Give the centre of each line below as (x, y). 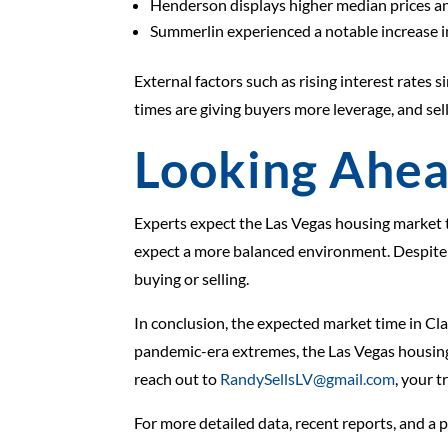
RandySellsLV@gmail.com (308, 379)
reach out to (177, 379)
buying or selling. (192, 279)
